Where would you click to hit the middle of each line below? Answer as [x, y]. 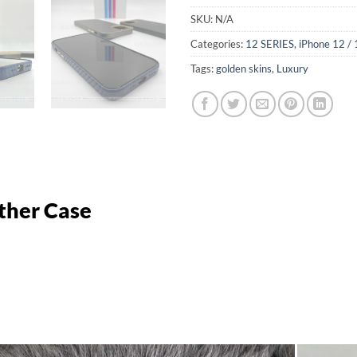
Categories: [218, 43]
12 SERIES [270, 43]
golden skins [244, 68]
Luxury [292, 68]
